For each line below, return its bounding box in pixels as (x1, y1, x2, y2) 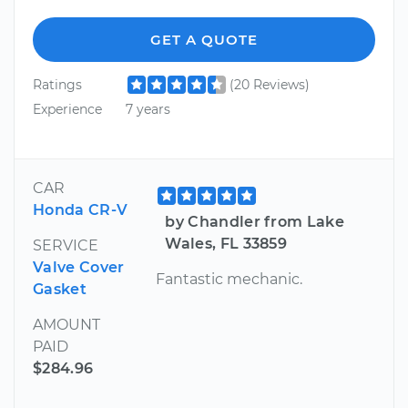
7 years (125, 101, 170, 118)
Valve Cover (33, 258, 125, 276)
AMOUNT (33, 315, 100, 333)
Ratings (33, 76, 82, 93)
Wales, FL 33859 (165, 234, 288, 252)
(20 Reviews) (229, 76, 310, 93)
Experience (33, 101, 102, 118)
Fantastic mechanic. (156, 270, 303, 288)
